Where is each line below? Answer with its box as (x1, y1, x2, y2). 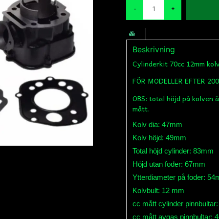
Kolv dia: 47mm (132, 120, 183, 129)
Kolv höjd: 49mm (132, 133, 187, 142)
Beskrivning (132, 44, 175, 54)
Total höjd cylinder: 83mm (132, 147, 214, 155)
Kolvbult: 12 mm (132, 186, 185, 195)
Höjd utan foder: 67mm (132, 160, 206, 169)
